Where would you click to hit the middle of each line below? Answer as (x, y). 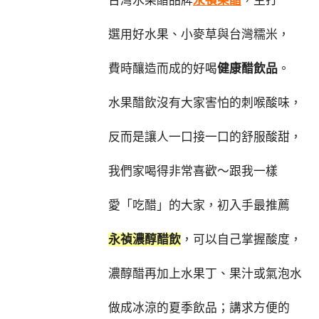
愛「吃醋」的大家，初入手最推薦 (199, 205)
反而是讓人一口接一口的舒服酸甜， (205, 137)
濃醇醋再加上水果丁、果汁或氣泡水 (205, 274)
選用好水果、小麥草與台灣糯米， (199, 35)
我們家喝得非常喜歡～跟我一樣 (193, 171)
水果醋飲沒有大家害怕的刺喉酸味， (205, 103)
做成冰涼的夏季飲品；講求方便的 (199, 308)
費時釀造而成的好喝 (163, 69)
